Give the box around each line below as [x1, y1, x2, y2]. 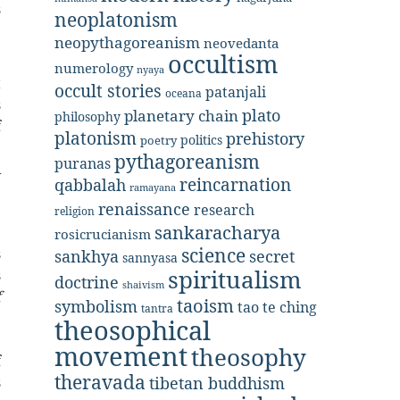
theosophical [54, 312, 211, 348]
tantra [141, 301, 173, 316]
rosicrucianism [54, 225, 151, 243]
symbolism [54, 296, 137, 317]
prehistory [226, 128, 304, 149]
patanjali [205, 81, 266, 102]
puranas [54, 154, 111, 173]
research [194, 200, 254, 220]
